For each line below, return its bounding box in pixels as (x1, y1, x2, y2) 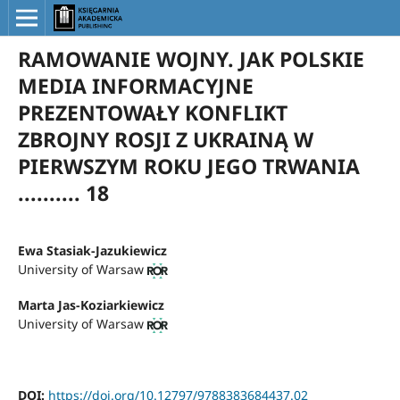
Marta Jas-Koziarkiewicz (17, 296, 164, 314)
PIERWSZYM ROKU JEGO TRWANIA (17, 151, 360, 180)
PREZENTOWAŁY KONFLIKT (17, 97, 287, 127)
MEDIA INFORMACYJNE (17, 71, 254, 100)
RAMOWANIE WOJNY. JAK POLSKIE (17, 44, 364, 73)
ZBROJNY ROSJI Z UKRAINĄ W (17, 124, 313, 154)
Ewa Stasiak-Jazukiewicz (17, 241, 167, 259)
